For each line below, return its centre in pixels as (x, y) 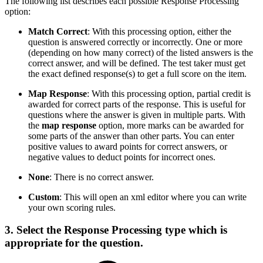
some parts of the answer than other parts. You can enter (131, 136)
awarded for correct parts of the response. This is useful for (137, 104)
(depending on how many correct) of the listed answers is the (141, 52)
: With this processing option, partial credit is (169, 93)
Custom (44, 197)
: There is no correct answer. (102, 177)
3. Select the (34, 230)
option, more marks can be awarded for (170, 125)
